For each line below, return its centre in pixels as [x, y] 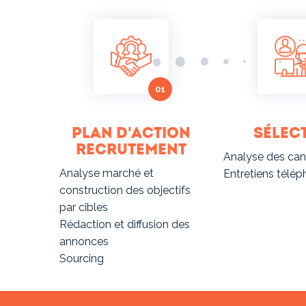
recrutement [131, 150]
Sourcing [82, 259]
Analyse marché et [107, 173]
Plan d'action [131, 134]
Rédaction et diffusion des [125, 225]
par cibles [84, 208]
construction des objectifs [125, 191]
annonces [84, 242]
